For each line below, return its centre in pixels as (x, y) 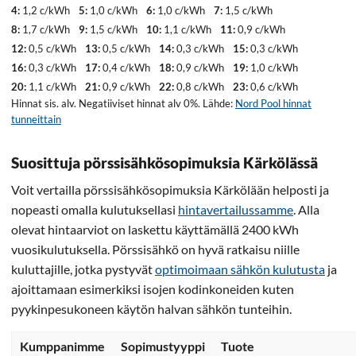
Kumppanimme (62, 346)
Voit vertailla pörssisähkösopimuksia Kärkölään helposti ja (170, 189)
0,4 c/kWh (126, 67)
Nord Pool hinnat (273, 103)
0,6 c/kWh (274, 86)
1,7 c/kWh (46, 29)
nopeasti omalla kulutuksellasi (95, 209)
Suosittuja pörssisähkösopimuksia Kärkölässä (164, 162)
